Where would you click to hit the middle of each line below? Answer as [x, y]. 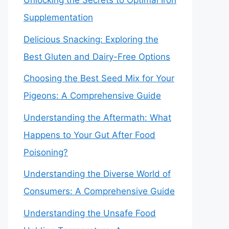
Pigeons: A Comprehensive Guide [92, 96]
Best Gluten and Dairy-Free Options [97, 56]
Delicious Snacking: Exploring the [91, 39]
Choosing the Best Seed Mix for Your [99, 78]
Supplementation [58, 17]
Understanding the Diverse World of [97, 174]
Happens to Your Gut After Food [89, 135]
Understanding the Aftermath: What [97, 117]
